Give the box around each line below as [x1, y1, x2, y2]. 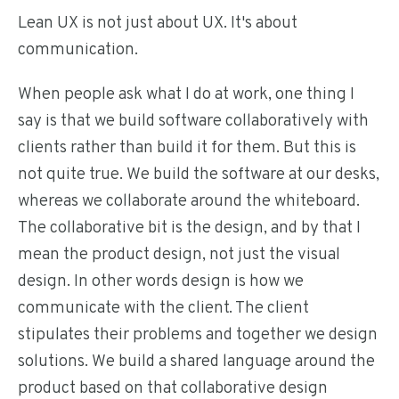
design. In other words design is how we [18, 271, 304, 292]
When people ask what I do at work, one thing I [18, 84, 354, 105]
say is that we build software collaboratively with [18, 110, 369, 132]
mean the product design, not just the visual [18, 244, 340, 265]
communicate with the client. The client [18, 297, 309, 319]
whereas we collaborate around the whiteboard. [18, 191, 360, 212]
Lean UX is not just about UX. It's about [18, 12, 297, 34]
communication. [18, 39, 138, 61]
